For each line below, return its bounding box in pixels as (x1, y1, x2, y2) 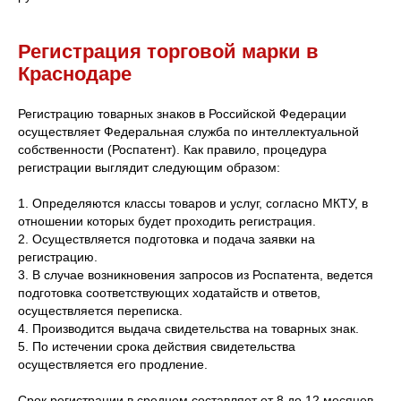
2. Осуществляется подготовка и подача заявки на (18, 231, 315, 246)
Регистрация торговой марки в (18, 39, 319, 63)
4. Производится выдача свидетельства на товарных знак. (18, 320, 359, 336)
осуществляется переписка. (18, 303, 183, 318)
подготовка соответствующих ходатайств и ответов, (18, 285, 320, 300)
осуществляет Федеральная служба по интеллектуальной (18, 124, 359, 139)
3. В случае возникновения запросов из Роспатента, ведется (18, 267, 373, 282)
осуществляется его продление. (18, 356, 208, 371)
